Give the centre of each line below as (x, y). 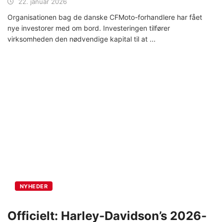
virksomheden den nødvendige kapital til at (79, 39)
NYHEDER (34, 187)
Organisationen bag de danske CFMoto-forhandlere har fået (105, 17)
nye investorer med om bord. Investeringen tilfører (89, 28)
